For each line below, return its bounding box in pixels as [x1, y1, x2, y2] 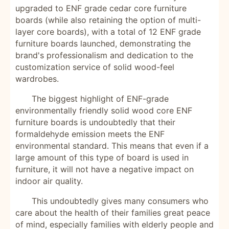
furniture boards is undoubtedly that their [15, 117, 175, 127]
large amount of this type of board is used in [15, 152, 189, 163]
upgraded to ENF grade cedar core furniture [15, 3, 187, 13]
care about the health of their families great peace [15, 208, 210, 218]
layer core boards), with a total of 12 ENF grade [15, 27, 201, 37]
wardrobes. [15, 74, 59, 84]
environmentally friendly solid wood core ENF [15, 105, 192, 116]
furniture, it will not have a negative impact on [15, 164, 194, 174]
